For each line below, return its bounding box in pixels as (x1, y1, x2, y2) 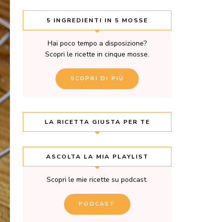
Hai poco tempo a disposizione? (48, 38, 147, 48)
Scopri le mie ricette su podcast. (47, 174, 148, 184)
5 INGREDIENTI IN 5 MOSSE (46, 16, 148, 24)
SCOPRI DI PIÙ (70, 74, 124, 82)
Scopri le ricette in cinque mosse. (45, 49, 149, 59)
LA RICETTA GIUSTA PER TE (44, 117, 150, 126)
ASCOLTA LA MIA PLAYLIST (46, 152, 149, 161)
